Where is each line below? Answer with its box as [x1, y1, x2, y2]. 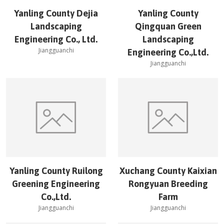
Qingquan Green [134, 21, 201, 31]
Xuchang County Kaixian [119, 165, 217, 176]
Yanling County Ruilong [9, 165, 103, 176]
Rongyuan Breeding [128, 178, 208, 189]
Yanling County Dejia [14, 8, 98, 18]
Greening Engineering [12, 178, 100, 189]
